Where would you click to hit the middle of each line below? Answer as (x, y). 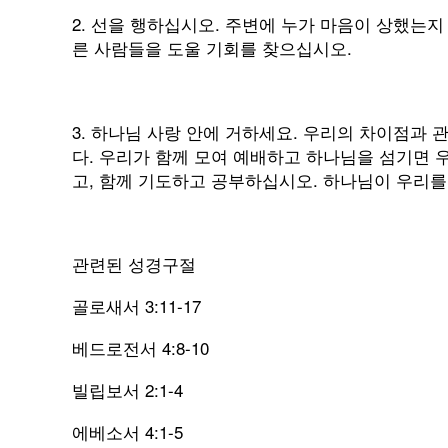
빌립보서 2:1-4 (127, 389)
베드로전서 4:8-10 (140, 347)
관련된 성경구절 (134, 263)
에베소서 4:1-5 (127, 431)
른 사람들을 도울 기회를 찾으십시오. (212, 47)
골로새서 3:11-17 (136, 305)
